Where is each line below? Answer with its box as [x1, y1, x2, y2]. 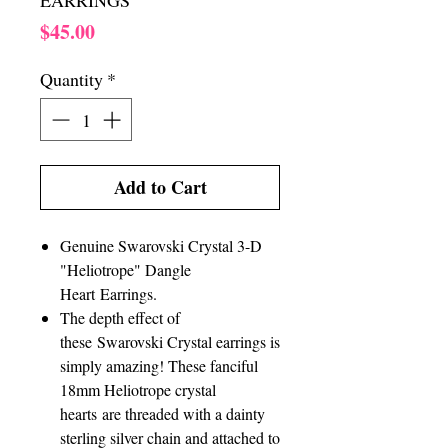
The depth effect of [60, 307, 180, 328]
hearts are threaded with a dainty [60, 403, 265, 424]
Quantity [40, 67, 103, 91]
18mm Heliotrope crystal [60, 379, 216, 400]
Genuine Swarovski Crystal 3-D [60, 235, 262, 256]
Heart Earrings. [60, 283, 157, 304]
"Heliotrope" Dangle [60, 259, 191, 280]
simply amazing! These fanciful [60, 355, 258, 376]
